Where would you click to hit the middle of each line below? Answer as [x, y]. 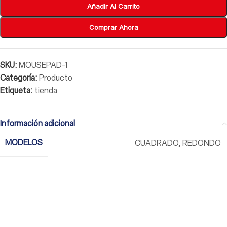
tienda [46, 91]
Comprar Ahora [113, 28]
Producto [56, 78]
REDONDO [202, 143]
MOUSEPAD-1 [43, 65]
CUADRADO [157, 143]
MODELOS [24, 143]
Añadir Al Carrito [113, 6]
